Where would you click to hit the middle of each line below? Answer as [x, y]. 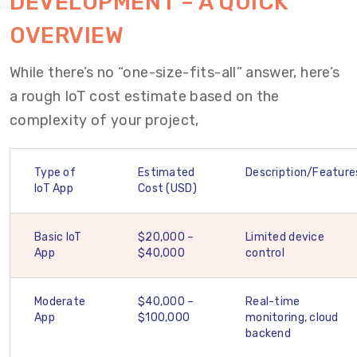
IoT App [54, 188]
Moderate [60, 302]
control [265, 253]
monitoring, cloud [292, 318]
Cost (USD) [167, 188]
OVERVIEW [67, 35]
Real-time [273, 302]
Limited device [285, 237]
